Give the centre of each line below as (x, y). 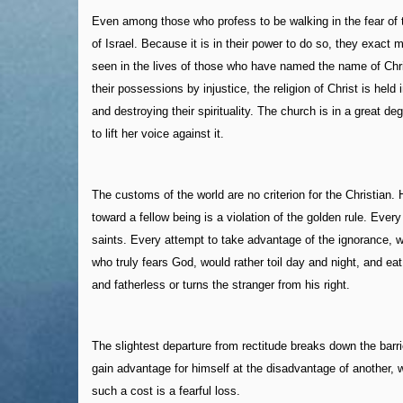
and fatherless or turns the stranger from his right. (221, 284)
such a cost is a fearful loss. (166, 390)
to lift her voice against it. (158, 133)
